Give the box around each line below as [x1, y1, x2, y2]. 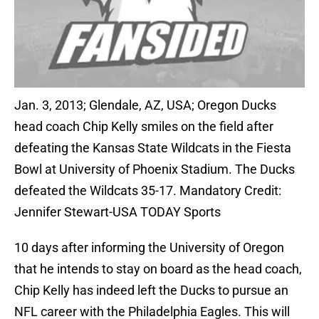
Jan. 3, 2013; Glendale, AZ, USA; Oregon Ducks [14, 98, 276, 113]
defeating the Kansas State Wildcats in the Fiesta [14, 140, 291, 156]
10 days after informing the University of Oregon [14, 240, 284, 256]
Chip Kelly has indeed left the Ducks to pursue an [14, 283, 288, 298]
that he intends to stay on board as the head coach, [14, 261, 302, 277]
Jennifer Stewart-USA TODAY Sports [14, 204, 221, 220]
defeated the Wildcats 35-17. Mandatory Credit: [14, 183, 281, 199]
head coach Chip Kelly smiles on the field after [14, 119, 273, 135]
